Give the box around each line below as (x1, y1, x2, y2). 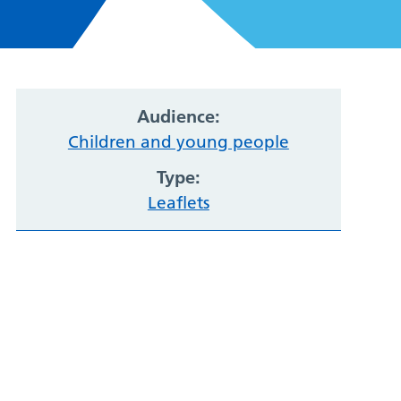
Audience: (136, 106, 220, 128)
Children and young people (67, 132, 289, 153)
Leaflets (147, 192, 209, 214)
